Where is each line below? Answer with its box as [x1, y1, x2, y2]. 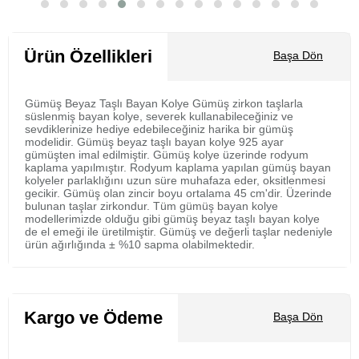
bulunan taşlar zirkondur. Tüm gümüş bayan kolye [25, 200, 278, 212]
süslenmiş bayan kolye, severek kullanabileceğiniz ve [25, 110, 293, 123]
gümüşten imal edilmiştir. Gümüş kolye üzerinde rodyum [25, 148, 309, 161]
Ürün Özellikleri [24, 46, 152, 67]
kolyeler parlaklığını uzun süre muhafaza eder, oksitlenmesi [25, 174, 325, 187]
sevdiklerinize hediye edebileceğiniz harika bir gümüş [25, 123, 293, 135]
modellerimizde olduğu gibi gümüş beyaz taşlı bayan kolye [25, 212, 320, 225]
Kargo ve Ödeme [24, 308, 163, 328]
